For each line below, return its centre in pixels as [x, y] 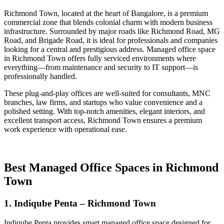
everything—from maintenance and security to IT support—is [101, 67]
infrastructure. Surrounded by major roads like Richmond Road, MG [112, 31]
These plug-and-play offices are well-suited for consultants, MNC [107, 93]
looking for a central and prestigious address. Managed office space [110, 49]
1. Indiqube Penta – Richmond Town [80, 203]
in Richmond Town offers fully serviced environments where [100, 58]
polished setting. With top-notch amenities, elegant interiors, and [104, 111]
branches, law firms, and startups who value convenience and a [103, 102]
